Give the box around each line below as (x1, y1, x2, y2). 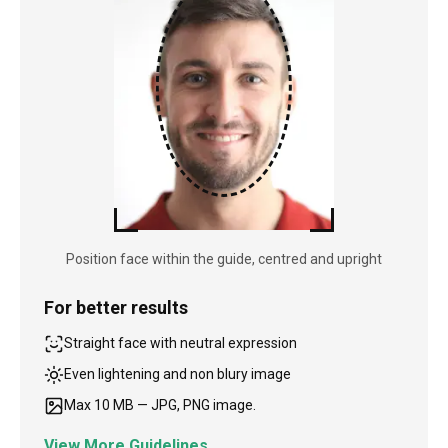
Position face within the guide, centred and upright (66, 251, 382, 268)
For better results (44, 297, 188, 319)
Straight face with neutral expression (64, 335, 297, 352)
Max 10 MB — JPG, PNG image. (64, 397, 256, 414)
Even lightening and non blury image (64, 366, 291, 383)
